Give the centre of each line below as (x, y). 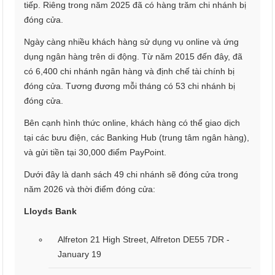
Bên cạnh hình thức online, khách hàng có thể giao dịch (132, 123)
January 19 (80, 254)
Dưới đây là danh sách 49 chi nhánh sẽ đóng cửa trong (131, 175)
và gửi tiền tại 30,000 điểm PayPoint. (95, 153)
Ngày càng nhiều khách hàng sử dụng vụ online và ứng (132, 42)
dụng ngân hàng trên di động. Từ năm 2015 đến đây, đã (134, 57)
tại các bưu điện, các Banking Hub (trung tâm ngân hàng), (137, 138)
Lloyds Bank (51, 211)
